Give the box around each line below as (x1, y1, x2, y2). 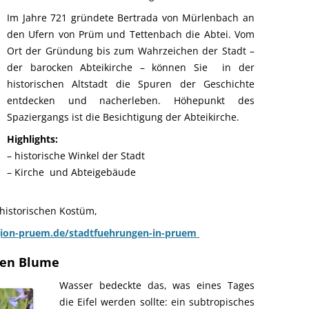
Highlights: (7, 132, 58, 146)
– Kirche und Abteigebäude (7, 166, 136, 179)
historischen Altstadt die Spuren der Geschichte (7, 77, 255, 90)
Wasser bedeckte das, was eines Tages (59, 279, 255, 292)
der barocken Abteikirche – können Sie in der (7, 61, 255, 74)
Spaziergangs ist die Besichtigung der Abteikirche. (7, 110, 239, 123)
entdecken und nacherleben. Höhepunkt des (7, 94, 255, 107)
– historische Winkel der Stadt (7, 149, 145, 162)
